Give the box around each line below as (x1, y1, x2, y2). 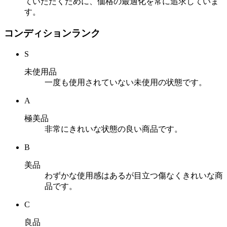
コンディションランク (4, 28, 100, 39)
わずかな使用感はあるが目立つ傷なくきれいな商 (45, 171, 223, 180)
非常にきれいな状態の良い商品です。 (45, 124, 182, 133)
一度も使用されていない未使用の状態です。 (45, 78, 207, 87)
